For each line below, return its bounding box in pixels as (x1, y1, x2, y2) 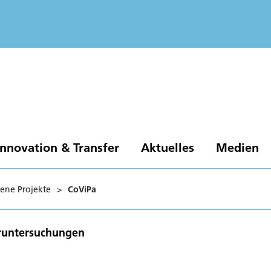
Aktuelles (140, 139, 194, 155)
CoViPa (68, 183, 96, 195)
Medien (215, 139, 259, 155)
